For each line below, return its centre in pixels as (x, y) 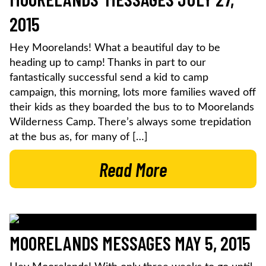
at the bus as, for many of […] (79, 137)
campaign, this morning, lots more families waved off (133, 92)
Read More (133, 169)
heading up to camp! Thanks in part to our (108, 63)
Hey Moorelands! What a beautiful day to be (115, 48)
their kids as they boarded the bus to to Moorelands (132, 107)
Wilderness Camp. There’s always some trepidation (130, 122)
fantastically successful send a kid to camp (109, 77)
